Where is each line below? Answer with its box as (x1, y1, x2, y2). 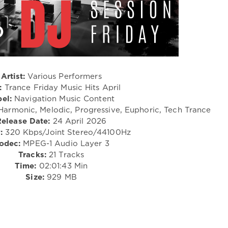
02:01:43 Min (36, 162, 88, 169)
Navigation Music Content (11, 95, 115, 102)
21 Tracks (46, 151, 84, 158)
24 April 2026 (50, 118, 107, 125)
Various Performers (25, 73, 102, 80)
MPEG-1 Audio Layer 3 (20, 140, 109, 147)
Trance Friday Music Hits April (2, 84, 121, 91)
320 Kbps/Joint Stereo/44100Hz (3, 129, 131, 136)
